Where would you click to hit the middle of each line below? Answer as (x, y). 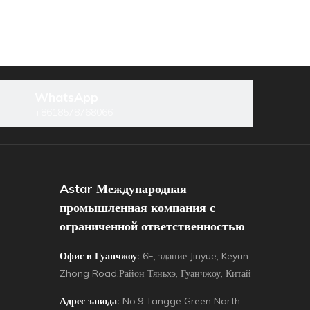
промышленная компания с (137, 207)
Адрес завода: (91, 301)
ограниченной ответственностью (152, 226)
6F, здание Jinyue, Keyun (195, 256)
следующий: (205, 171)
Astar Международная (123, 189)
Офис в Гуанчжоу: (100, 256)
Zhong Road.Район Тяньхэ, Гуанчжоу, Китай (155, 273)
